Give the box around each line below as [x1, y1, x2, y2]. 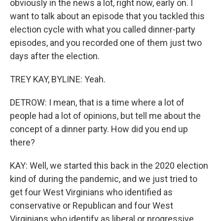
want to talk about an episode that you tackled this [10, 11, 205, 21]
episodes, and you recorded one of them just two [10, 37, 202, 48]
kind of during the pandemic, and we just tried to [10, 174, 197, 184]
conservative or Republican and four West [10, 200, 173, 211]
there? [10, 137, 35, 147]
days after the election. [10, 51, 100, 61]
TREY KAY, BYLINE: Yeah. [10, 74, 106, 84]
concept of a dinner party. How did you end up [10, 124, 188, 134]
